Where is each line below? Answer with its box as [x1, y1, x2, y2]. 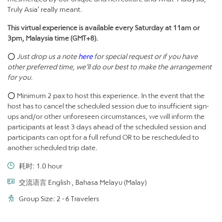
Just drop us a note [17, 52, 77, 61]
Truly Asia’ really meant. [7, 4, 82, 14]
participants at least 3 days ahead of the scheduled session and [7, 122, 206, 131]
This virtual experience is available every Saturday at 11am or [7, 23, 200, 32]
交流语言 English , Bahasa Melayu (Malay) [19, 177, 147, 187]
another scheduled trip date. [7, 143, 98, 152]
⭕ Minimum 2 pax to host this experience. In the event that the [7, 91, 205, 100]
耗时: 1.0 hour [19, 161, 62, 170]
